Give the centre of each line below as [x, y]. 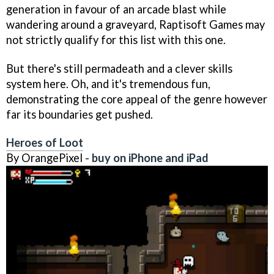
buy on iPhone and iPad [150, 158]
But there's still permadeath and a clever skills [119, 68]
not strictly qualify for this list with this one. [116, 39]
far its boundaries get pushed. [80, 114]
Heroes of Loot [45, 143]
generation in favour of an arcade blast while [116, 9]
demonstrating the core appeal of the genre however [137, 99]
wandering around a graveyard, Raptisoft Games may [135, 24]
